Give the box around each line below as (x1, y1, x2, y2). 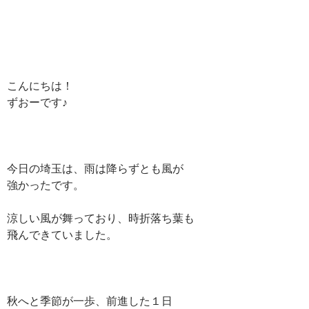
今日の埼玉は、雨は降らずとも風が (7, 161, 183, 175)
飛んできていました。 (7, 228, 117, 241)
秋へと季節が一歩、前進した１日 (7, 294, 172, 307)
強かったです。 (7, 178, 84, 191)
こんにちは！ (7, 79, 73, 92)
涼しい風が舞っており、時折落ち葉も (7, 211, 195, 224)
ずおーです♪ (7, 95, 68, 108)
